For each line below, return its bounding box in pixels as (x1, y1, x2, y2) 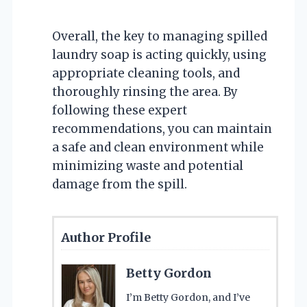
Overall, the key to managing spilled (52, 28, 267, 44)
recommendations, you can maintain (52, 121, 272, 136)
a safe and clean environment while (52, 139, 264, 155)
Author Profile (61, 229, 151, 245)
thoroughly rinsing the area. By (52, 84, 238, 99)
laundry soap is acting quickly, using (52, 47, 267, 62)
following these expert (52, 102, 187, 118)
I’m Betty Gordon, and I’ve (126, 291, 250, 304)
